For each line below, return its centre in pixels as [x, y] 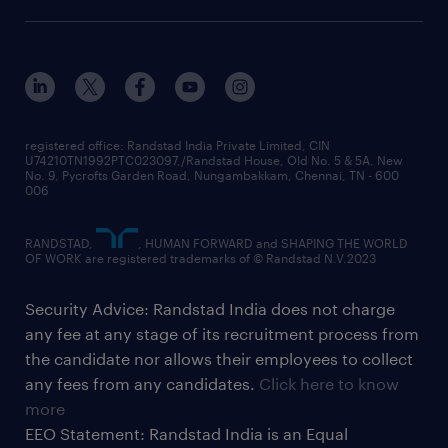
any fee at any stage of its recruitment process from [222, 334]
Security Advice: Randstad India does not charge [210, 309]
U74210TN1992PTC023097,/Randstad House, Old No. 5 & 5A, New [214, 160]
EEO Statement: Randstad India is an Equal [186, 434]
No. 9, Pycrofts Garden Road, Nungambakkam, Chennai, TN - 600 [212, 175]
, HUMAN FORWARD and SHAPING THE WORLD [273, 243]
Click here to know [329, 384]
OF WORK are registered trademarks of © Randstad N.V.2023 [200, 258]
